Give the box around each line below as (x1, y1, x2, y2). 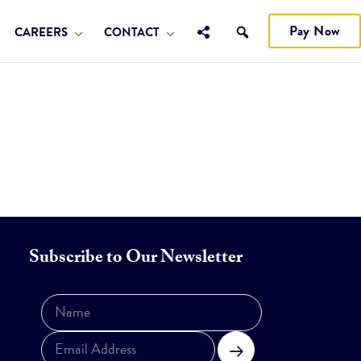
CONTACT (104, 23, 163, 41)
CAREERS (15, 23, 71, 41)
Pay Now (289, 21, 340, 41)
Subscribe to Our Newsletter (28, 244, 243, 274)
